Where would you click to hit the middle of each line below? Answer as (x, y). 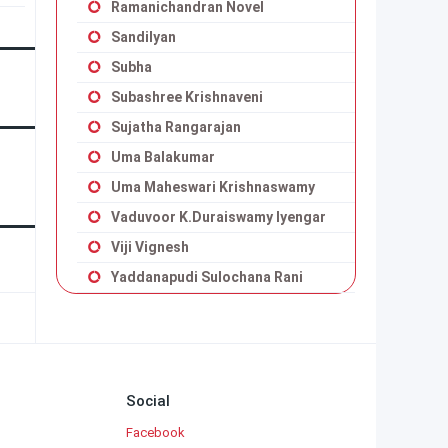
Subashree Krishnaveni (187, 97)
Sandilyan (143, 37)
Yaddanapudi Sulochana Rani (207, 277)
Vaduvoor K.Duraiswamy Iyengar (218, 217)
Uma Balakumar (163, 157)
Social (148, 401)
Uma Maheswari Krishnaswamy (213, 187)
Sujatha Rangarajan (176, 127)
